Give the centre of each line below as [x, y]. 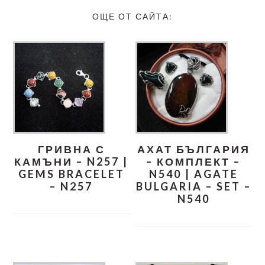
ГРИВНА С [71, 149]
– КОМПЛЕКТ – [194, 161]
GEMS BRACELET [71, 174]
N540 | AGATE [193, 174]
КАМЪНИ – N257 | [72, 161]
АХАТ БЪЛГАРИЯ [193, 149]
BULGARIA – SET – [193, 186]
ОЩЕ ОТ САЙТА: [132, 16]
